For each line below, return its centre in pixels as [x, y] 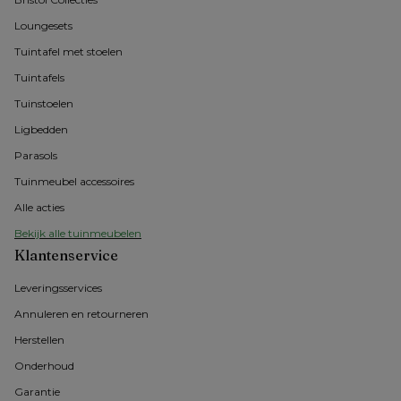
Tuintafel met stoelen [68, 52]
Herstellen [39, 340]
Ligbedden [41, 130]
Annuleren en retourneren [81, 314]
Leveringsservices [58, 288]
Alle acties [39, 208]
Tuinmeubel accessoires [74, 182]
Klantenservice [66, 256]
